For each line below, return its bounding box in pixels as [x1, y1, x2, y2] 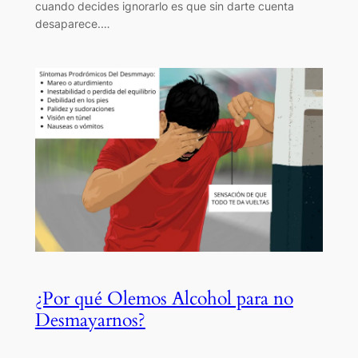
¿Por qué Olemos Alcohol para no [34, 285, 293, 311]
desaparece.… [34, 17, 110, 31]
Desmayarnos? [34, 307, 145, 332]
